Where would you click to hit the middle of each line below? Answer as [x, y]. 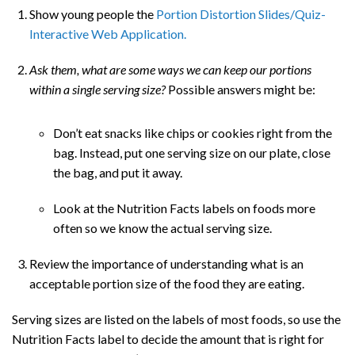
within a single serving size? [99, 89]
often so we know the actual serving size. [163, 228]
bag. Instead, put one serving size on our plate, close [192, 153]
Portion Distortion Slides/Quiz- [241, 14]
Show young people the [93, 14]
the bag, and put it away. [118, 172]
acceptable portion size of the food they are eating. [167, 283]
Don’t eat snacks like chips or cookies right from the [193, 133]
